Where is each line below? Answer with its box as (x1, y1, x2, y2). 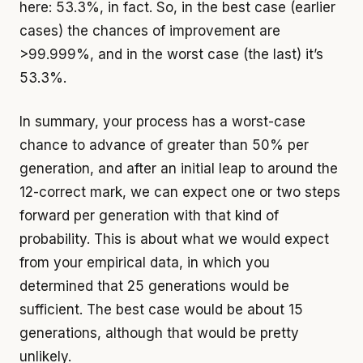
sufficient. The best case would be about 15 (19, 301, 303, 318)
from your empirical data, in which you (19, 254, 270, 271)
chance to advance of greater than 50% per (19, 137, 309, 154)
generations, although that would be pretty (19, 325, 299, 342)
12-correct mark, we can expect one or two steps (19, 184, 340, 201)
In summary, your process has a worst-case (19, 113, 305, 130)
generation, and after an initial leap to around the (19, 160, 338, 177)
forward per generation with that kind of (19, 207, 279, 224)
